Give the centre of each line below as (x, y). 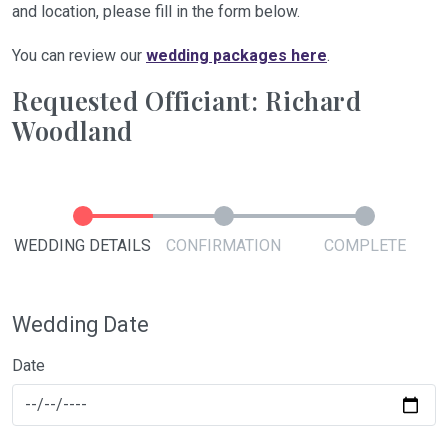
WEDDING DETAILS (83, 245)
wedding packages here (236, 55)
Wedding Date (80, 324)
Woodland (73, 130)
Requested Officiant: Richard (187, 100)
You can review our (79, 55)
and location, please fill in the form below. (156, 11)
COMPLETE (365, 245)
